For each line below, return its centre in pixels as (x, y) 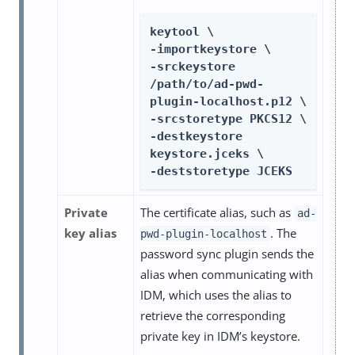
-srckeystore (193, 66)
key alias (90, 233)
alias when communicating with (227, 275)
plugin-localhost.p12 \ (228, 101)
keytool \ (182, 31)
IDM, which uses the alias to (216, 295)
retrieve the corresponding (213, 316)
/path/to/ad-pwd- (207, 84)
